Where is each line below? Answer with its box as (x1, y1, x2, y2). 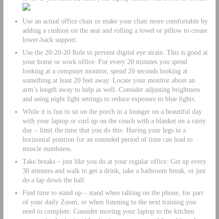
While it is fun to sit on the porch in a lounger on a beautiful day (22, 107, 202, 115)
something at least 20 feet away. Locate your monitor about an (22, 76, 195, 84)
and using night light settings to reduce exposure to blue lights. (22, 94, 196, 103)
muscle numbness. (22, 144, 72, 153)
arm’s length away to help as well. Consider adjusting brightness (22, 85, 200, 93)
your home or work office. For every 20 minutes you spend (22, 57, 187, 66)
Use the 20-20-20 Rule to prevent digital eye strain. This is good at (22, 48, 208, 56)
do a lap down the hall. (22, 175, 86, 184)
